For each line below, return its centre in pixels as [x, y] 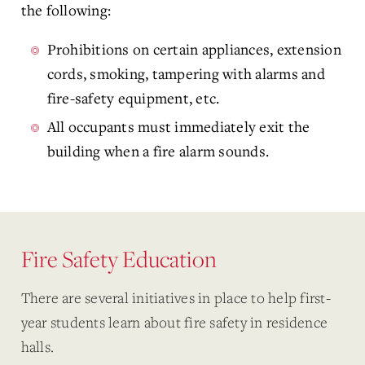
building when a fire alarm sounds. [158, 151]
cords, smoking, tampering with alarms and [186, 73]
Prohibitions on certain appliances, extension [194, 49]
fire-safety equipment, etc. [133, 98]
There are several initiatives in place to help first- [176, 298]
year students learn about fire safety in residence [174, 322]
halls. [37, 347]
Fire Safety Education [119, 259]
